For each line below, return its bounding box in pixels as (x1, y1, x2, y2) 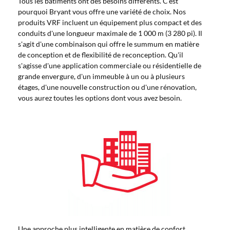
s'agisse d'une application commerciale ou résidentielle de (18, 61, 201, 70)
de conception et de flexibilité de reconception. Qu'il (18, 50, 183, 59)
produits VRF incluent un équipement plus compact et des (18, 18, 202, 27)
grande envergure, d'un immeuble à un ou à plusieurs (18, 72, 185, 81)
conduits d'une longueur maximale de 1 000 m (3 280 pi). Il (18, 29, 202, 37)
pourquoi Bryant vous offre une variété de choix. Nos (18, 7, 186, 16)
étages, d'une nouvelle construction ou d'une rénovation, (18, 83, 197, 91)
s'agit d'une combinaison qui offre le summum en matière (18, 40, 199, 48)
